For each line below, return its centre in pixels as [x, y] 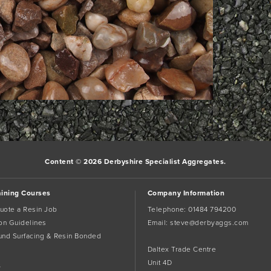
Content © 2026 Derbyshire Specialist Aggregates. [135, 162]
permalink [47, 116]
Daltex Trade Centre [182, 249]
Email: [159, 223]
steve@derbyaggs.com [209, 223]
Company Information [186, 193]
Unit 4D [160, 263]
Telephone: [168, 209]
